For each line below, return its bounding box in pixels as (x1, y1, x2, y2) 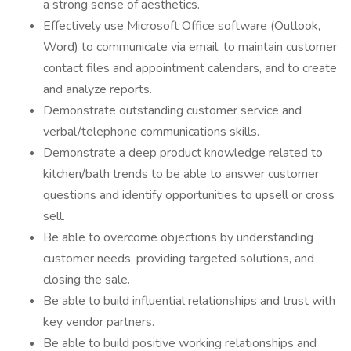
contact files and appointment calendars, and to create (43, 60, 337, 77)
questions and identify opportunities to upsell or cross (43, 186, 335, 204)
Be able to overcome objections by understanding (43, 229, 313, 246)
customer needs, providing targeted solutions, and (43, 250, 314, 267)
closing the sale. (43, 271, 130, 288)
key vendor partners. (43, 313, 157, 331)
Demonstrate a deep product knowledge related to (43, 144, 323, 161)
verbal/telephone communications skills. (43, 123, 259, 140)
